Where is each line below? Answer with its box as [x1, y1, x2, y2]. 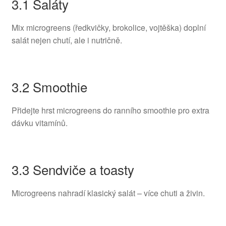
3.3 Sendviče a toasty [11, 160, 134, 179]
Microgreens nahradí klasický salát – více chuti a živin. [11, 187, 205, 199]
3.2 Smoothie [11, 77, 87, 96]
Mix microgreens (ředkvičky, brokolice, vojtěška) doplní [11, 21, 206, 33]
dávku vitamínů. [11, 117, 68, 129]
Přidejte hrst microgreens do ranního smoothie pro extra [11, 104, 209, 116]
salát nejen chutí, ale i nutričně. [11, 34, 122, 46]
